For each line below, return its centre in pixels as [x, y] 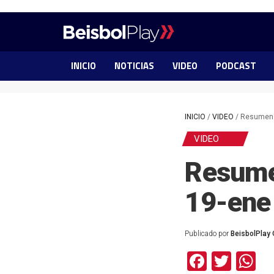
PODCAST [236, 66]
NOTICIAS [134, 66]
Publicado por [208, 234]
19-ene [228, 202]
